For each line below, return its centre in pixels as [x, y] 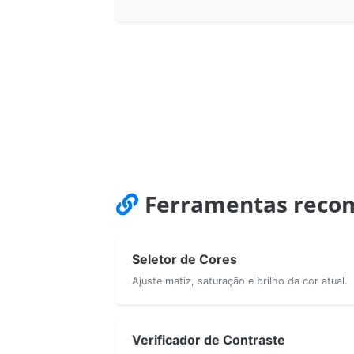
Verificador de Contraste [209, 339]
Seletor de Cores [185, 259]
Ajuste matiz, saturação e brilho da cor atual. [240, 281]
